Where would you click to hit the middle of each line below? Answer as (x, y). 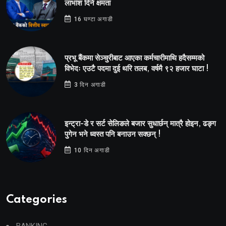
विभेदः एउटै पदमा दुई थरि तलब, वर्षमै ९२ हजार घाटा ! (137, 69)
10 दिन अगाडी (91, 150)
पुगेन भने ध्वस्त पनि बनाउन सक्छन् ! (113, 134)
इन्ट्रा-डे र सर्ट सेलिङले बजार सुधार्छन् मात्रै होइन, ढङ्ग (140, 124)
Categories (37, 200)
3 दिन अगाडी (89, 85)
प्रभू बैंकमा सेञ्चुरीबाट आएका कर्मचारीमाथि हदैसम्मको (134, 58)
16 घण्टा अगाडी (92, 19)
